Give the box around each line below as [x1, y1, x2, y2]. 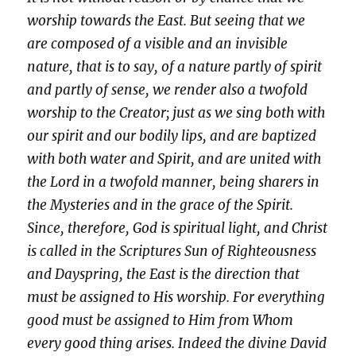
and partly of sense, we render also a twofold [27, 81, 308, 99]
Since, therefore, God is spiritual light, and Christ [27, 219, 328, 238]
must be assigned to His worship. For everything [27, 288, 326, 307]
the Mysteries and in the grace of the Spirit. [27, 196, 294, 215]
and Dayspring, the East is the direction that [27, 265, 300, 284]
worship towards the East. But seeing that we [27, 12, 306, 30]
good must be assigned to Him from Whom [27, 311, 294, 330]
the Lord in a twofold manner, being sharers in [27, 173, 320, 192]
